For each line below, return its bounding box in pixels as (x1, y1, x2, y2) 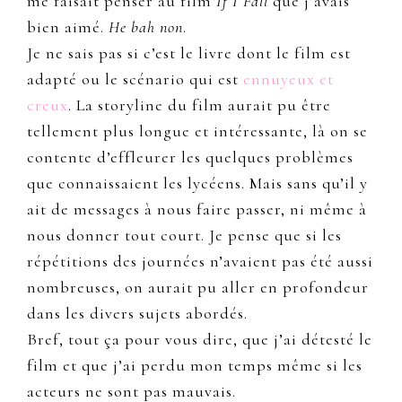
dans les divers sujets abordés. (27, 303, 248, 324)
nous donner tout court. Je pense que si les (27, 225, 342, 246)
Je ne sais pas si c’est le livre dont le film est (27, 43, 351, 64)
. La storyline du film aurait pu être (68, 95, 331, 116)
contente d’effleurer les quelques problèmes (27, 147, 354, 168)
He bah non (104, 17, 183, 38)
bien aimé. (27, 17, 104, 38)
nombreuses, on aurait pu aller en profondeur (27, 277, 369, 298)
